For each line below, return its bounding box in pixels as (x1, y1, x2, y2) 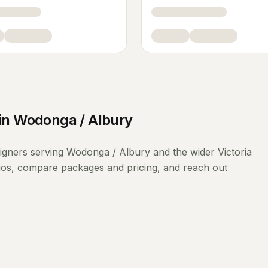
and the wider (150, 146, 218, 158)
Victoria (218, 146, 252, 158)
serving (28, 146, 66, 158)
